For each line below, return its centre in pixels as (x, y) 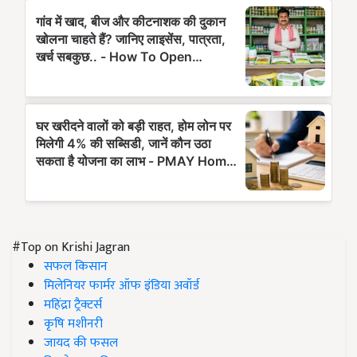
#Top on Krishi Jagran (71, 247)
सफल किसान (76, 267)
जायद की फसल (81, 343)
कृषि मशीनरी (73, 324)
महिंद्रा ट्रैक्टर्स (73, 305)
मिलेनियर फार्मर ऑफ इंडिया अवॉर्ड (122, 286)
